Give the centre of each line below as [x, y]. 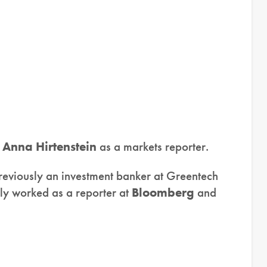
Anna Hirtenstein [51, 147]
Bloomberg [164, 193]
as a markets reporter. [154, 147]
